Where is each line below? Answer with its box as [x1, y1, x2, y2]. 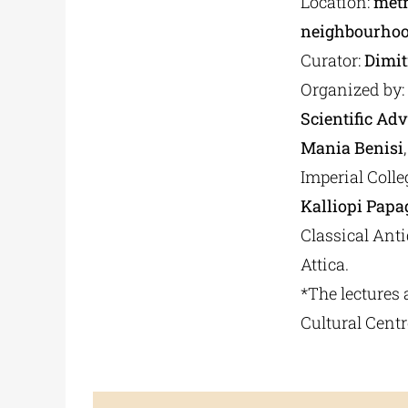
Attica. [300, 253, 349, 276]
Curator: [300, 49, 364, 72]
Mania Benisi [300, 137, 403, 159]
